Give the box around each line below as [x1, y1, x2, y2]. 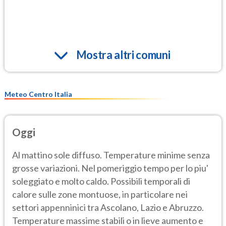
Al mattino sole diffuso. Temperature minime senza [12, 149, 210, 160]
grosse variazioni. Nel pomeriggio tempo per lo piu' [12, 162, 208, 174]
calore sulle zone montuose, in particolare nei [12, 188, 188, 200]
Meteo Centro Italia [5, 90, 72, 99]
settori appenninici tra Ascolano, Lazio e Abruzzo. [12, 201, 204, 213]
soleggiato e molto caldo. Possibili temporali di [12, 175, 190, 187]
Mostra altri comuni [76, 48, 171, 62]
